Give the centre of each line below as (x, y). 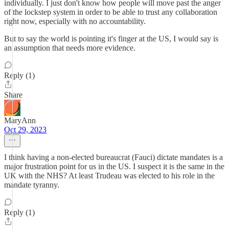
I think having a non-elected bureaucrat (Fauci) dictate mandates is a (113, 157)
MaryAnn (20, 120)
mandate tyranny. (32, 185)
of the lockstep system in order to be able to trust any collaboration (111, 12)
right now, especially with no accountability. (75, 21)
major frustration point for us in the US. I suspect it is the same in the (114, 166)
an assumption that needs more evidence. (70, 48)
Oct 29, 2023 (25, 130)
